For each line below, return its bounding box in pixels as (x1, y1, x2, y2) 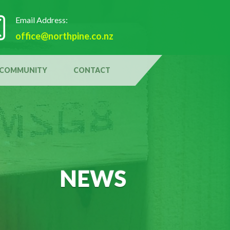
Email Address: (15, 14, 68, 25)
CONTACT (73, 66, 110, 75)
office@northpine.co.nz (15, 30, 113, 42)
